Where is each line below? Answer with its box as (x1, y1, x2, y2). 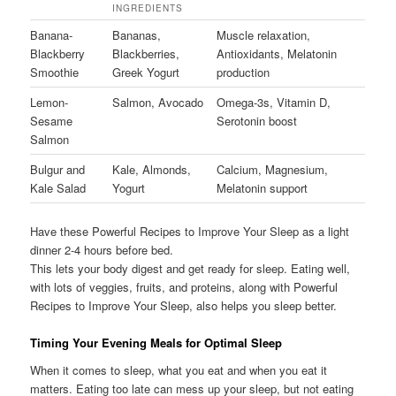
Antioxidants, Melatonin (217, 44, 338, 62)
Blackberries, (112, 44, 180, 62)
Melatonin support (217, 179, 308, 196)
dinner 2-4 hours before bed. (30, 240, 174, 258)
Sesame (30, 111, 73, 129)
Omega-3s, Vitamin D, (217, 93, 331, 110)
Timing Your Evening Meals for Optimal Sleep (30, 333, 283, 351)
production (217, 63, 270, 80)
